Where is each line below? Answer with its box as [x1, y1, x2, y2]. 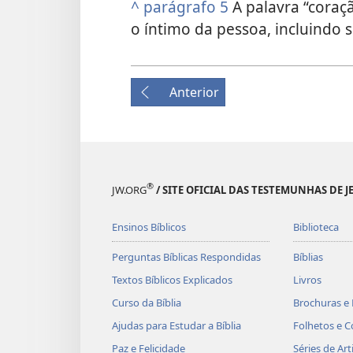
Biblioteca [292, 219, 339, 234]
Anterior [169, 83, 219, 101]
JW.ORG [112, 182, 147, 197]
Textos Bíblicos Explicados [112, 272, 232, 287]
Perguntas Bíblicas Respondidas [112, 249, 261, 264]
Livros [292, 272, 321, 287]
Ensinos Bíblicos [112, 219, 186, 234]
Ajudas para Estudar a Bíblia [112, 318, 241, 333]
